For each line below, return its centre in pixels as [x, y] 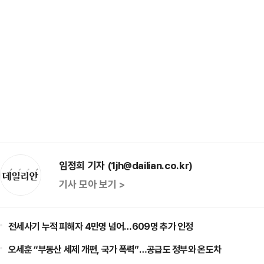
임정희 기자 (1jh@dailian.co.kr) [126, 165]
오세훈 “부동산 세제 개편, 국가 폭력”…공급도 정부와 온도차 [115, 249]
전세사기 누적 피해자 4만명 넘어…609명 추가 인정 [101, 226]
